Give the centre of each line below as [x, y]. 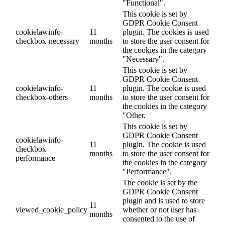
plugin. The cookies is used [166, 32]
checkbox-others [42, 97]
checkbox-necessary [47, 41]
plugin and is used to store [164, 201]
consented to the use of [159, 219]
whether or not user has [159, 210]
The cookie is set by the [160, 183]
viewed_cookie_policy [51, 210]
